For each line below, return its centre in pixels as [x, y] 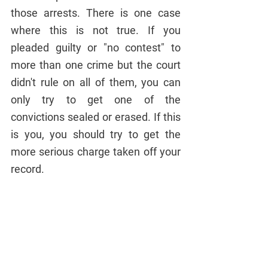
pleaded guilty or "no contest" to [96, 48]
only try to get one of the [96, 100]
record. [28, 169]
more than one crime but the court [96, 65]
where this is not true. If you [96, 31]
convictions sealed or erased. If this [96, 117]
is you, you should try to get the [96, 135]
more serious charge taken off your [96, 152]
